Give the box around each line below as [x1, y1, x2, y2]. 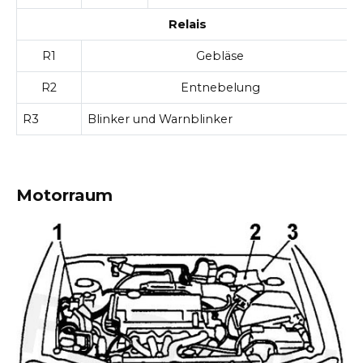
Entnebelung [180, 79, 260, 95]
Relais [169, 16, 207, 32]
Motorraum [16, 186, 113, 206]
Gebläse [196, 48, 244, 63]
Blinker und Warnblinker [88, 111, 233, 126]
